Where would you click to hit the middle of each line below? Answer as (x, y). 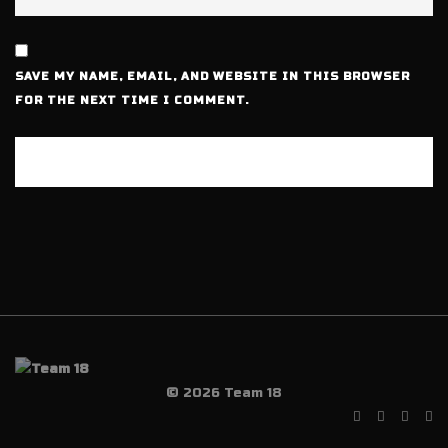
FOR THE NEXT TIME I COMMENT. (132, 100)
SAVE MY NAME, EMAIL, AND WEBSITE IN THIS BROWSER (212, 76)
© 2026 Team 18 (224, 392)
